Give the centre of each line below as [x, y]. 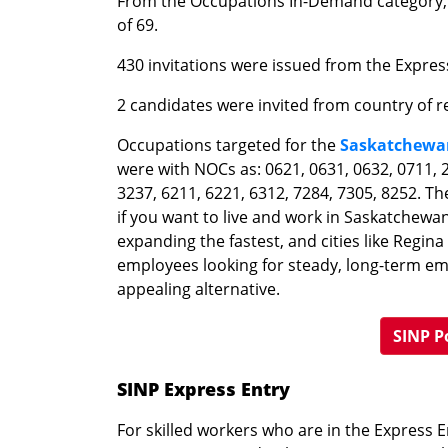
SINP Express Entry [203, 388]
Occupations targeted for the [228, 144]
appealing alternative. [198, 288]
